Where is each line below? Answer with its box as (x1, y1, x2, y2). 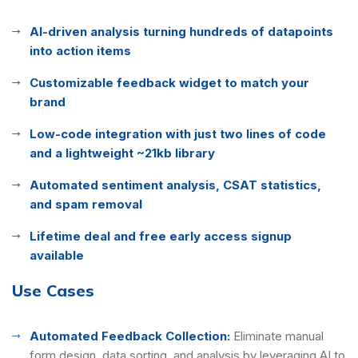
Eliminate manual (233, 328, 324, 344)
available (30, 247, 84, 263)
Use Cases (12, 280, 94, 300)
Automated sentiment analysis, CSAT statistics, (30, 177, 321, 193)
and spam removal (30, 196, 142, 212)
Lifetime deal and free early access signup (30, 228, 292, 244)
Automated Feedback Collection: (30, 328, 230, 344)
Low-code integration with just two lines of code (30, 125, 326, 141)
